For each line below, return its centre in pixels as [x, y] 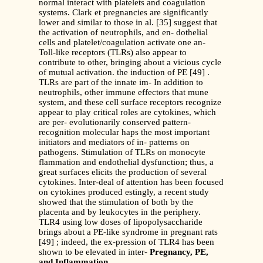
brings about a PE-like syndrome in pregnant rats [128, 232]
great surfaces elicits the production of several [123, 172]
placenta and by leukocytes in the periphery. [120, 212]
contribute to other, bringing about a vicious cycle [130, 63]
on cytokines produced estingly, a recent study [124, 192]
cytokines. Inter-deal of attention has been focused [131, 182]
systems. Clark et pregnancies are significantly [124, 13]
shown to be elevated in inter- [94, 252]
